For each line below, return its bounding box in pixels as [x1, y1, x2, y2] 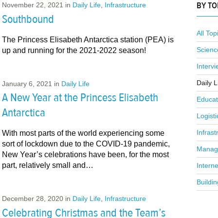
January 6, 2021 [1, 79, 52, 88]
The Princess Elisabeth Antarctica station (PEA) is [1, 35, 174, 44]
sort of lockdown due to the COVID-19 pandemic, [1, 140, 170, 148]
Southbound [1, 11, 54, 27]
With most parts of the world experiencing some [1, 129, 164, 138]
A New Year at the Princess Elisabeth [1, 90, 158, 106]
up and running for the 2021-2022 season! [1, 46, 148, 54]
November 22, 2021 [1, 1, 63, 9]
